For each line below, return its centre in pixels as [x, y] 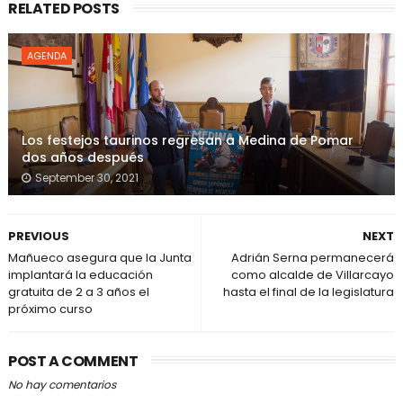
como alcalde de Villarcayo [313, 274]
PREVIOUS [38, 236]
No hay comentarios [62, 384]
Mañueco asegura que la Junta [99, 257]
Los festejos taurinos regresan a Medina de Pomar [187, 140]
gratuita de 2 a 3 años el [78, 291]
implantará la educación [80, 274]
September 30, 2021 [86, 177]
